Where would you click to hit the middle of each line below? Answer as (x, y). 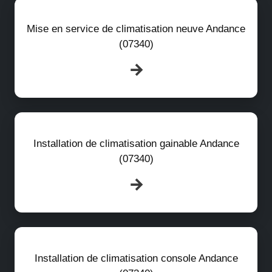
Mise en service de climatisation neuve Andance (136, 29)
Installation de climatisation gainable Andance (136, 143)
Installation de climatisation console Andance (136, 258)
